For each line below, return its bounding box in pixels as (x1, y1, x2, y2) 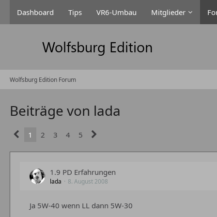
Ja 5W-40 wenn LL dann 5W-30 (30, 201, 133, 210)
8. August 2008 (68, 177, 108, 186)
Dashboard (17, 7, 54, 17)
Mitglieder (151, 7, 186, 17)
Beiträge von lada (10, 101, 121, 120)
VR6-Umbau (96, 7, 137, 17)
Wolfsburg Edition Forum (10, 75, 76, 84)
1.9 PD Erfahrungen (50, 167, 116, 177)
